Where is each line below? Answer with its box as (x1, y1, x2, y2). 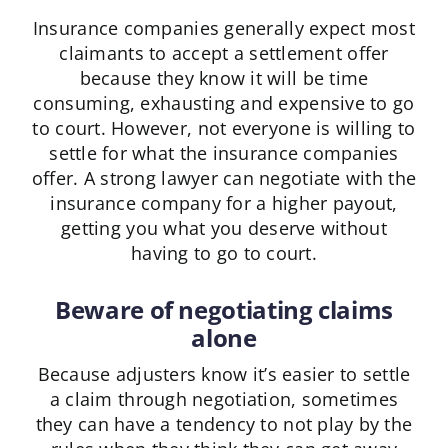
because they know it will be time (79, 66, 369, 91)
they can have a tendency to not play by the (35, 412, 413, 437)
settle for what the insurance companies (49, 141, 399, 166)
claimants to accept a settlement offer (59, 41, 389, 66)
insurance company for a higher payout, (50, 191, 398, 216)
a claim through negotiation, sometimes (49, 387, 399, 412)
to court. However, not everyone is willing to (32, 116, 416, 141)
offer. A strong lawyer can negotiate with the (31, 166, 417, 191)
